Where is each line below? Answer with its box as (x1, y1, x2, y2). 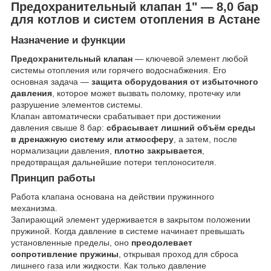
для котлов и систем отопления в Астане (11, 12, 260, 26)
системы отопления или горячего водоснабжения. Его (11, 65, 226, 76)
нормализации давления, (11, 146, 114, 156)
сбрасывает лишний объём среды (106, 123, 255, 133)
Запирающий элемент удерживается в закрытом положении (11, 214, 250, 224)
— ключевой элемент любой (132, 54, 248, 64)
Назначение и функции (11, 34, 125, 47)
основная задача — (11, 77, 91, 87)
